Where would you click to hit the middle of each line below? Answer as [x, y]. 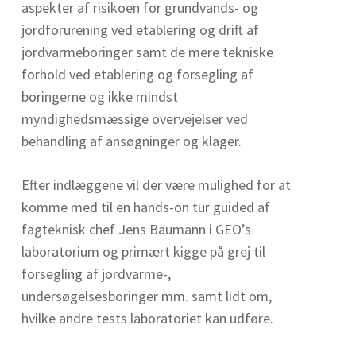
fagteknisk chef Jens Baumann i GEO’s [136, 229]
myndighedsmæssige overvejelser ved [134, 118]
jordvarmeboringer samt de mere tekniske [147, 52]
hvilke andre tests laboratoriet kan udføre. [147, 318]
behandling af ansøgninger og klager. [131, 141]
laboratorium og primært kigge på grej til [143, 251]
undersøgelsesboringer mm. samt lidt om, [146, 296]
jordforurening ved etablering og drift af [140, 29]
